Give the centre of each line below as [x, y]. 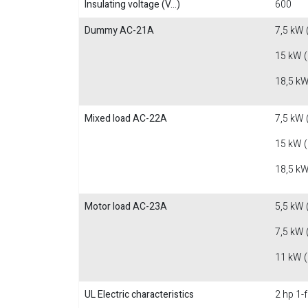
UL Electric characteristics [139, 295]
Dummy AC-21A [119, 31]
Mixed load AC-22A [126, 119]
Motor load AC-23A [126, 207]
